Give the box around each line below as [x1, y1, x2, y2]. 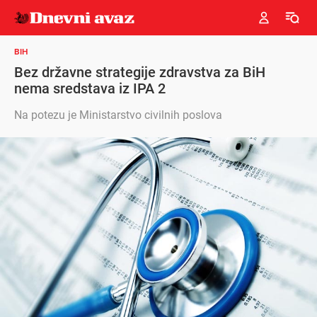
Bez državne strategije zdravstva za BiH [14, 64, 265, 81]
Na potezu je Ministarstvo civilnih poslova [14, 108, 222, 122]
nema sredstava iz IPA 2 [14, 80, 166, 97]
